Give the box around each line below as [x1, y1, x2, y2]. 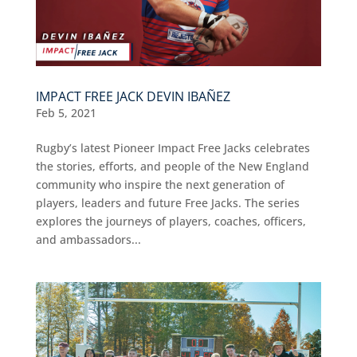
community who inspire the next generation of [35, 176, 284, 192]
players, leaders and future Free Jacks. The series [35, 194, 300, 210]
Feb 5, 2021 [35, 104, 96, 120]
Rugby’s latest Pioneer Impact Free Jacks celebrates [35, 139, 310, 155]
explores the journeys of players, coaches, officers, [35, 213, 306, 229]
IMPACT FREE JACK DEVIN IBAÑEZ [35, 87, 230, 105]
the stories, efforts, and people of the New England [35, 158, 309, 174]
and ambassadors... [35, 231, 141, 247]
